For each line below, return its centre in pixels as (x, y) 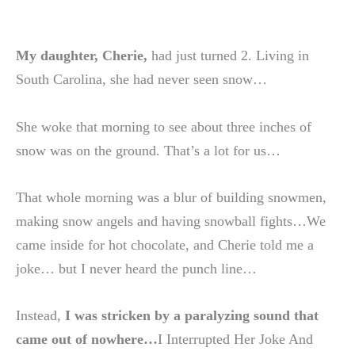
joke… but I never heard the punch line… (136, 268)
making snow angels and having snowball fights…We (171, 221)
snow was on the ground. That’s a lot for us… (148, 150)
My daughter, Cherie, (82, 56)
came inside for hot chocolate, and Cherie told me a (165, 244)
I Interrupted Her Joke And (235, 339)
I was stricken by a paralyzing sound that (192, 315)
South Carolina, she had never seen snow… (141, 80)
